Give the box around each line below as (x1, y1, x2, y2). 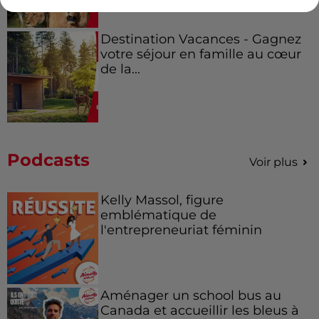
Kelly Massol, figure (100, 192, 224, 208)
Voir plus (249, 155, 298, 169)
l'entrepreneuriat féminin (100, 222, 262, 238)
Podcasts (7, 150, 90, 171)
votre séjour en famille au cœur (100, 46, 301, 62)
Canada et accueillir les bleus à (100, 302, 299, 318)
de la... (100, 61, 140, 77)
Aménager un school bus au (100, 287, 281, 303)
